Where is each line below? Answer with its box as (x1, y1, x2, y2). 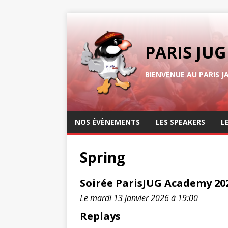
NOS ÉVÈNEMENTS (75, 117, 140, 127)
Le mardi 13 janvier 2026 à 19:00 (80, 192, 198, 204)
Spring (80, 148, 125, 167)
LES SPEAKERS (156, 117, 205, 127)
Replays (80, 209, 121, 223)
